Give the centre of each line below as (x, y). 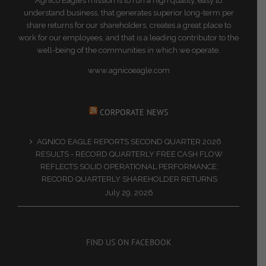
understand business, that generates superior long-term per (129, 13)
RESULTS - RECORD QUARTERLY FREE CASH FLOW (129, 154)
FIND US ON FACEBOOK (129, 242)
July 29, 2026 (129, 193)
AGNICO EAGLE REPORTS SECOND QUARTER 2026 (129, 142)
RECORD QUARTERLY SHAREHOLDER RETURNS (129, 179)
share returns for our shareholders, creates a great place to (129, 26)
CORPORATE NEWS (134, 113)
